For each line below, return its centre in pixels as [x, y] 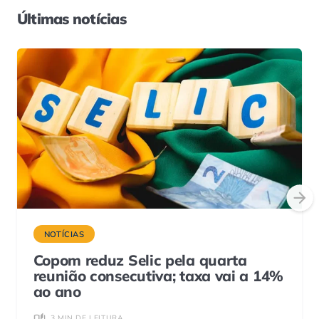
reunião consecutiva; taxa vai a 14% [158, 276]
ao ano [57, 292]
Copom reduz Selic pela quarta [140, 260]
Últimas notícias [72, 19]
